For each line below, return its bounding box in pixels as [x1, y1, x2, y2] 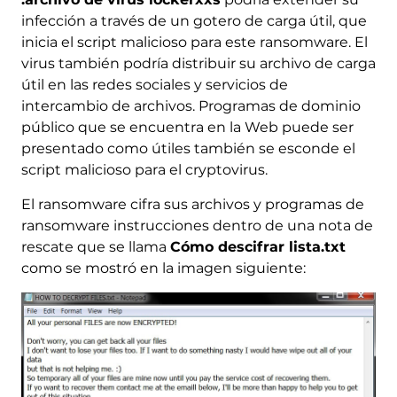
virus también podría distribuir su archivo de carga [20, 54, 376, 72]
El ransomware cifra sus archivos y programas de [20, 195, 364, 213]
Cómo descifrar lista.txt [169, 237, 346, 255]
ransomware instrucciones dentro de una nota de [20, 216, 373, 234]
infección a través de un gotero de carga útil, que [20, 12, 367, 29]
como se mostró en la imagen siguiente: [20, 259, 306, 276]
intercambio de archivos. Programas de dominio [20, 97, 361, 114]
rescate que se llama [20, 237, 170, 255]
